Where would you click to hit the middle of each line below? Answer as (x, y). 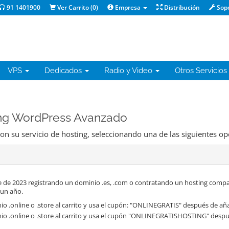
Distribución (181, 7)
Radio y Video (129, 71)
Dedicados (64, 71)
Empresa (128, 7)
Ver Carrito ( (74, 7)
